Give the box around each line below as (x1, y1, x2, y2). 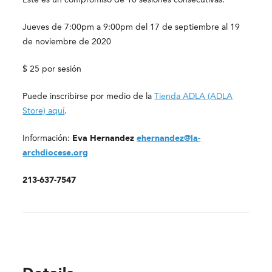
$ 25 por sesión (22, 64, 82, 73)
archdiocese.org (22, 148, 89, 157)
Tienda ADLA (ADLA (154, 92, 233, 101)
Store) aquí (22, 106, 65, 115)
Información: (22, 134, 73, 143)
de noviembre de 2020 (22, 37, 112, 46)
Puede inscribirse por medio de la (22, 92, 155, 101)
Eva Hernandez (72, 134, 137, 143)
